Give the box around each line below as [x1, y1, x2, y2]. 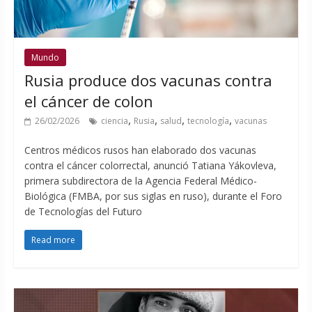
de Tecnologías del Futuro [24, 204, 142, 218]
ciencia [100, 114, 128, 127]
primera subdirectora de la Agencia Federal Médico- [24, 173, 257, 187]
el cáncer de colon [24, 90, 153, 111]
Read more [31, 233, 75, 246]
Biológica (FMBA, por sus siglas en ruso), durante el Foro [24, 189, 282, 203]
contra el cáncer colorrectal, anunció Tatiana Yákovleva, [24, 158, 276, 172]
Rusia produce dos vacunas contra [24, 69, 272, 91]
